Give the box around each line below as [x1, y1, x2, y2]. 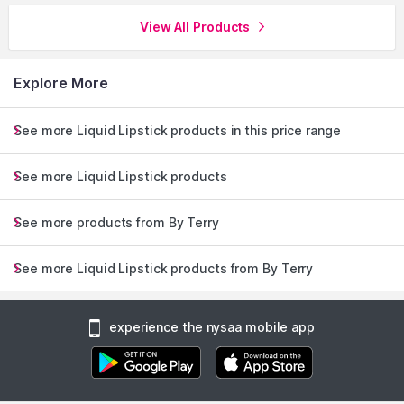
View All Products [139, 19, 251, 34]
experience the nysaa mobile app [109, 319, 315, 335]
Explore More [14, 74, 108, 92]
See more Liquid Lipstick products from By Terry [14, 261, 314, 276]
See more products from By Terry [14, 215, 219, 230]
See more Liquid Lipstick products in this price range [14, 123, 341, 138]
